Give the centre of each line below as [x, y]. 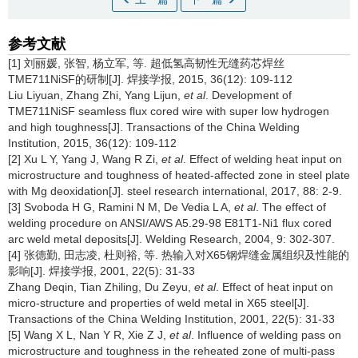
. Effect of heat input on [274, 287]
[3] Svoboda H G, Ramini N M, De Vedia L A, [121, 207]
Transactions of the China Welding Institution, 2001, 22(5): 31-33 [171, 319]
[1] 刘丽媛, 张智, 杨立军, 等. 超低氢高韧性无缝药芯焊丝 [146, 63]
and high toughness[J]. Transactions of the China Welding [154, 127]
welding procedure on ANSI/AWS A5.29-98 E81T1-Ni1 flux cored [170, 223]
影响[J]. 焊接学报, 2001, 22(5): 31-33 [101, 271]
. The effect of [291, 207]
